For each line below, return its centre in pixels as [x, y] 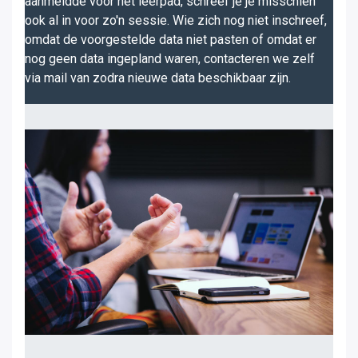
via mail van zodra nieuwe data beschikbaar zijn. [158, 78]
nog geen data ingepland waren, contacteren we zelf [170, 59]
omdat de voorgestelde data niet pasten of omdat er [171, 40]
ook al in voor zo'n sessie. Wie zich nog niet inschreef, [176, 20]
